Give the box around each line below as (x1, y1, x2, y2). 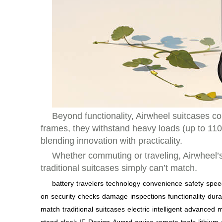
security (51, 192, 75, 200)
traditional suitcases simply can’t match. (41, 163, 197, 173)
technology (106, 179, 140, 187)
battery (52, 179, 74, 187)
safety (185, 179, 204, 187)
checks (78, 192, 100, 200)
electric (127, 205, 150, 213)
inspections (130, 192, 166, 200)
